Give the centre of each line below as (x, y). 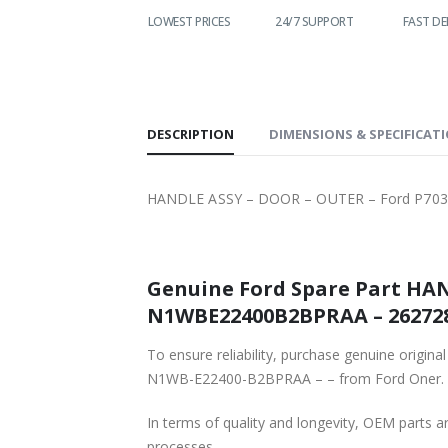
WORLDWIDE (79, 21)
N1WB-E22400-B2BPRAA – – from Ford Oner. (385, 378)
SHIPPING (79, 39)
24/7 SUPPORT (314, 21)
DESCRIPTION (190, 133)
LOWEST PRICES (188, 21)
